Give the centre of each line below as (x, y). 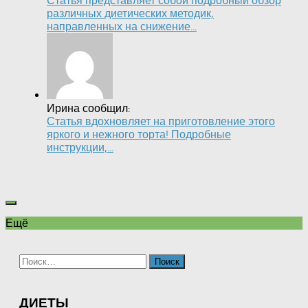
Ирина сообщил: (88, 109)
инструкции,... (80, 148)
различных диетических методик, (130, 14)
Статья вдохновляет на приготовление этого (161, 122)
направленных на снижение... (122, 27)
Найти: (35, 261)
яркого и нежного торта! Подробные (139, 135)
